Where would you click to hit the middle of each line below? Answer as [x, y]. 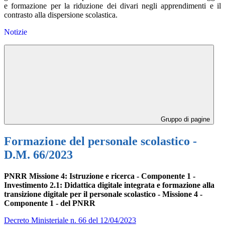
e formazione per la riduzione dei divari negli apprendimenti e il [113, 6]
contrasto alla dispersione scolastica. [61, 15]
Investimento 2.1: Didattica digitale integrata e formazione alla [109, 185]
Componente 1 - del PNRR [50, 203]
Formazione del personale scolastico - [100, 141]
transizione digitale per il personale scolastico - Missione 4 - [103, 194]
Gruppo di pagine [184, 120]
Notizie [16, 32]
